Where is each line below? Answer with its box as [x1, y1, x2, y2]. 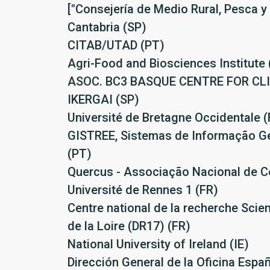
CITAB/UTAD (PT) [67, 38, 165, 52]
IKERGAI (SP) [67, 92, 139, 107]
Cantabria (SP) [67, 20, 146, 34]
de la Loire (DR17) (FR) [67, 219, 190, 233]
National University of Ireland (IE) [67, 237, 249, 251]
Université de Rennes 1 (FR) [67, 183, 218, 197]
